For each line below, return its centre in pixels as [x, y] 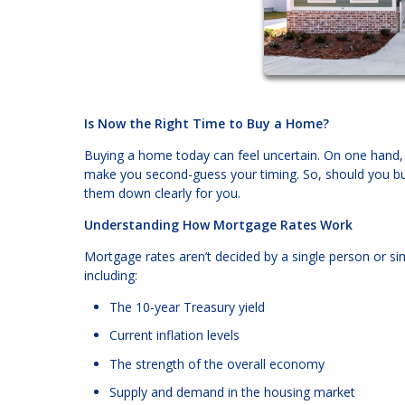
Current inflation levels [174, 335]
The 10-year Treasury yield [187, 306]
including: [111, 275]
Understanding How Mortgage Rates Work [218, 224]
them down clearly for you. [162, 193]
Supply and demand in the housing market [232, 392]
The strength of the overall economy [217, 363]
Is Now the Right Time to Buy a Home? [207, 123]
